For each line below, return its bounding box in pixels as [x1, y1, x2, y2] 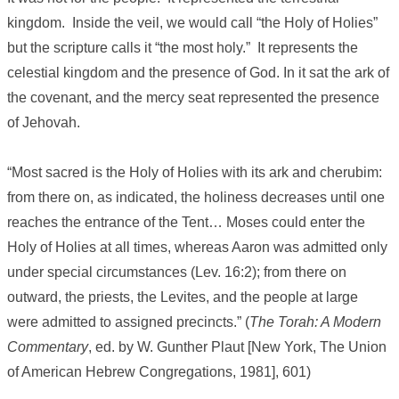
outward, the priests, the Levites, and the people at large [7, 289, 358, 305]
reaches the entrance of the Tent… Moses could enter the [7, 215, 365, 231]
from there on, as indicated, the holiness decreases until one [7, 190, 385, 206]
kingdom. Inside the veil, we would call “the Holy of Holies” [7, 15, 378, 31]
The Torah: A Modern [249, 314, 381, 330]
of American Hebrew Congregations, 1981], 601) [7, 364, 311, 380]
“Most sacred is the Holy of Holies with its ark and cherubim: [7, 165, 382, 181]
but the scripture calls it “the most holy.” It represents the [7, 40, 358, 56]
